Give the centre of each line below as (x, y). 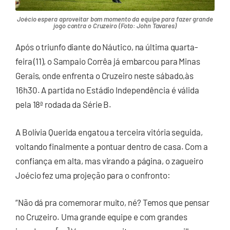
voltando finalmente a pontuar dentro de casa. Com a (112, 146)
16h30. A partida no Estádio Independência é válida (107, 90)
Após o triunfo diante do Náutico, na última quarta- (107, 47)
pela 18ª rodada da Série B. (64, 104)
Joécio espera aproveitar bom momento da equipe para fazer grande (115, 19)
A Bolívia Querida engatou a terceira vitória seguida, (109, 132)
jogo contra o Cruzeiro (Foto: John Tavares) (115, 26)
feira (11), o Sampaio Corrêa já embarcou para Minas (108, 61)
